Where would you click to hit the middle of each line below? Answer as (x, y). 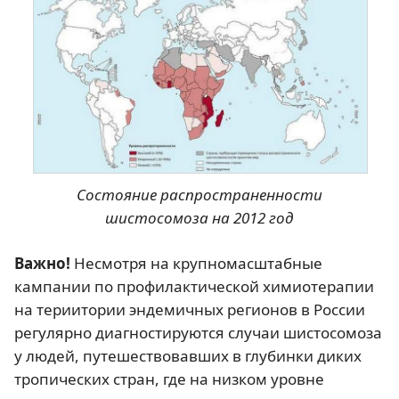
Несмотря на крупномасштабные (196, 263)
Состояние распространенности (199, 194)
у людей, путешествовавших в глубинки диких (188, 355)
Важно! (42, 263)
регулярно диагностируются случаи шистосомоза (198, 332)
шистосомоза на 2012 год (199, 217)
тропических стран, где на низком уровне (169, 379)
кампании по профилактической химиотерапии (194, 286)
